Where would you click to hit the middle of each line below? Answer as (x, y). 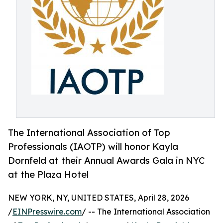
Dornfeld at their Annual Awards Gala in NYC (106, 161)
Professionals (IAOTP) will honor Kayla (93, 147)
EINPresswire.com (47, 212)
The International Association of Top (89, 133)
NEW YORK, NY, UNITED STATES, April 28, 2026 (99, 198)
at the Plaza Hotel (48, 174)
